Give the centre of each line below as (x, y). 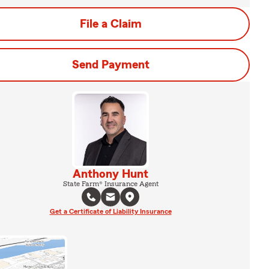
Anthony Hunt (110, 174)
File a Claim (110, 24)
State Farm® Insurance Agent (110, 184)
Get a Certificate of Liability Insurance (110, 211)
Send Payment (110, 65)
